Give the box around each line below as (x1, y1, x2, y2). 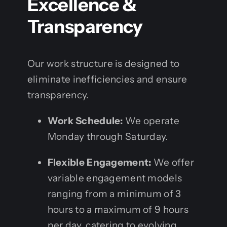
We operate (123, 115, 179, 127)
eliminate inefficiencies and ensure (27, 73, 187, 85)
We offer (151, 156, 195, 168)
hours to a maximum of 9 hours (47, 203, 189, 215)
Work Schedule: (47, 115, 123, 127)
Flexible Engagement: (47, 156, 152, 168)
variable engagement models (47, 172, 182, 184)
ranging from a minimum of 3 (47, 187, 181, 200)
